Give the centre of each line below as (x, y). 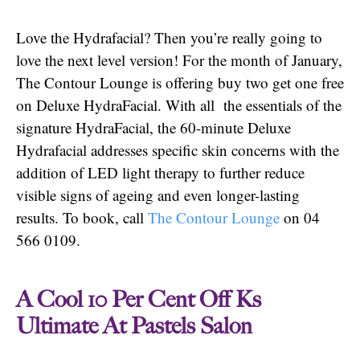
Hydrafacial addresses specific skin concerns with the (178, 149)
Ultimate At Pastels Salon (134, 326)
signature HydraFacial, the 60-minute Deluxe (153, 127)
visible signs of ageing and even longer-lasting (158, 194)
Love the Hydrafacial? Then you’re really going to (169, 37)
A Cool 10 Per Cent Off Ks (139, 299)
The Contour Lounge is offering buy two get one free (180, 82)
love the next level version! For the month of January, (179, 59)
